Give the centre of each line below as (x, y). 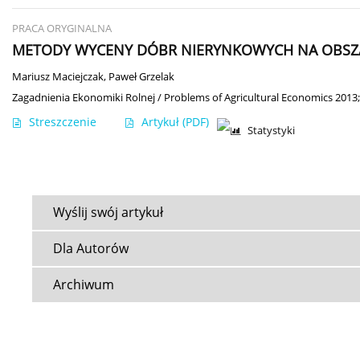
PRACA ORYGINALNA (62, 29)
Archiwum (84, 285)
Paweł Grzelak (141, 77)
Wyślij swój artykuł (108, 213)
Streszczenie (63, 122)
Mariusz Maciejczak (58, 77)
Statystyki (271, 131)
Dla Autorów (91, 249)
